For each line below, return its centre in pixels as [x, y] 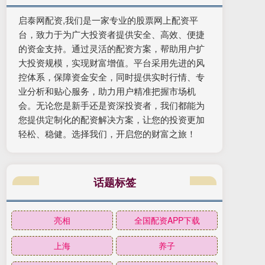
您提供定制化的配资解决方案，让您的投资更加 [112, 119]
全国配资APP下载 [167, 220]
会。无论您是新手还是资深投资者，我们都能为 [112, 105]
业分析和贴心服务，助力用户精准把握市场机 [107, 91]
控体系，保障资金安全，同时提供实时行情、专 [112, 77]
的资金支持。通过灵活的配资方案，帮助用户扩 [112, 49]
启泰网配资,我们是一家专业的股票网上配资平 [108, 20]
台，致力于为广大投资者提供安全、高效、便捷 [112, 34]
